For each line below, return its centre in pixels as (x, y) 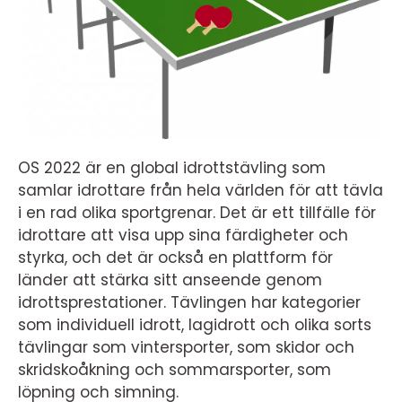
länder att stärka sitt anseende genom (170, 280)
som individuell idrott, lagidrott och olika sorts (195, 325)
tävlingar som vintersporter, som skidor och (186, 348)
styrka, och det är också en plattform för (175, 258)
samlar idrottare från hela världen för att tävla (201, 191)
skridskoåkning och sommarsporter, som (175, 370)
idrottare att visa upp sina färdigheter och (183, 236)
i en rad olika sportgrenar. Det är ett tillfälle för (197, 213)
